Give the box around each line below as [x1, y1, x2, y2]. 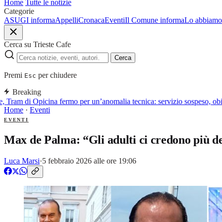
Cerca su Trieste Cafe [4, 40, 71, 49]
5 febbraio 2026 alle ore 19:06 [42, 156, 136, 165]
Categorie [4, 7, 34, 15]
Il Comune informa [125, 16, 184, 24]
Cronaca [78, 16, 105, 24]
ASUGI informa [4, 16, 55, 24]
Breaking [12, 88, 41, 96]
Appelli [55, 16, 78, 24]
